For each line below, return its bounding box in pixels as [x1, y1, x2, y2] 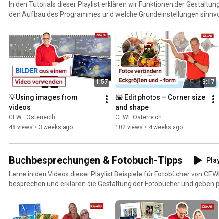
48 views [9, 124, 33, 131]
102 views [115, 124, 143, 131]
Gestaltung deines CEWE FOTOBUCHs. [9, 190, 126, 198]
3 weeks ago [39, 124, 73, 131]
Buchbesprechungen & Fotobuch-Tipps [9, 154, 183, 167]
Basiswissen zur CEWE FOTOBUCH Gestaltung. [9, 20, 152, 28]
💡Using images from [9, 93, 78, 102]
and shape [115, 103, 149, 111]
